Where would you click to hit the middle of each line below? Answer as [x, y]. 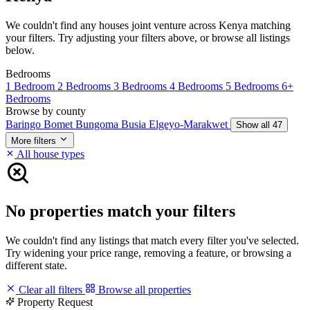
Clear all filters [51, 289]
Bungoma [98, 124]
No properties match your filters [120, 211]
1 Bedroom [31, 86]
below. [20, 50]
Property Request [55, 302]
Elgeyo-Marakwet [190, 124]
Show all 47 [259, 125]
